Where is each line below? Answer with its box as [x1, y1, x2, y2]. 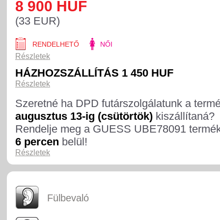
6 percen [15, 136, 59, 148]
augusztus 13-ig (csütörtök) [15, 110, 153, 122]
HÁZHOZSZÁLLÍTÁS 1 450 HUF [15, 67, 173, 79]
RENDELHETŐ [32, 40, 79, 48]
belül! [59, 136, 87, 148]
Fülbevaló [47, 192, 89, 203]
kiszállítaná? [153, 110, 215, 122]
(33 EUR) [15, 15, 60, 27]
